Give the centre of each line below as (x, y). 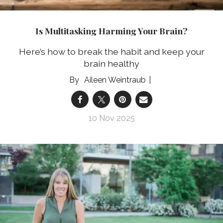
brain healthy (111, 64)
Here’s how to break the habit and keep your (111, 52)
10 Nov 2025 (111, 118)
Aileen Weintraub (115, 80)
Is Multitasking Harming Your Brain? (111, 30)
